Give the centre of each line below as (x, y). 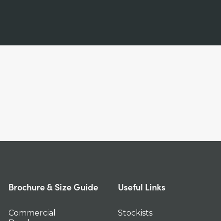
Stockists (135, 213)
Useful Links (142, 187)
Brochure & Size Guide (53, 187)
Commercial (32, 213)
